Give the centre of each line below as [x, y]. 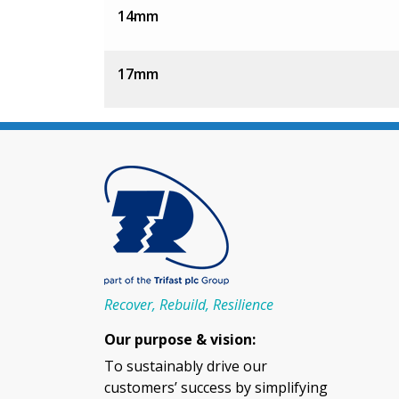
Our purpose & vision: [180, 339]
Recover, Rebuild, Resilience [189, 304]
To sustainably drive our [186, 366]
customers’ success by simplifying [216, 387]
